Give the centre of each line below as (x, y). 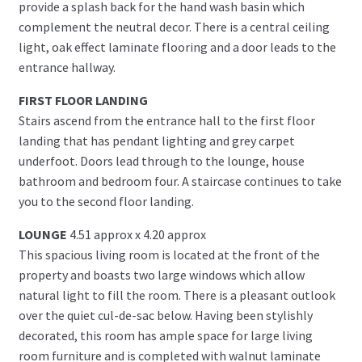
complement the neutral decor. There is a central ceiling (174, 26)
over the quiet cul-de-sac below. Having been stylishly (165, 315)
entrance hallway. (67, 67)
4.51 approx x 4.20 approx (137, 234)
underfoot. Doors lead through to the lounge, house (161, 160)
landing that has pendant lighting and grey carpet (156, 140)
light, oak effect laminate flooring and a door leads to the (177, 46)
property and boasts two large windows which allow (161, 274)
